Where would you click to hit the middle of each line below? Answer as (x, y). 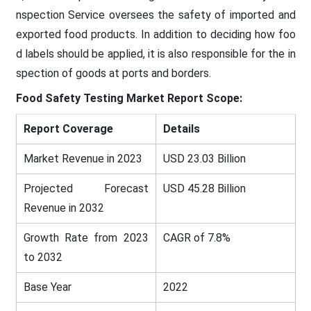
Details (181, 128)
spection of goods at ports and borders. (113, 73)
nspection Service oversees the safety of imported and (155, 15)
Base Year (47, 287)
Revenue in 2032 (64, 208)
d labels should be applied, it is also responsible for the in (155, 53)
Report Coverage (68, 128)
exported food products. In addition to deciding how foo (155, 34)
